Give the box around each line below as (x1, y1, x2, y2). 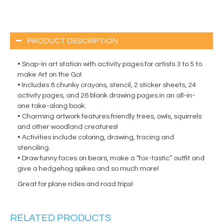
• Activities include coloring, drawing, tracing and (17, 134, 174, 141)
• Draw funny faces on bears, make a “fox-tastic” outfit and (17, 155, 205, 162)
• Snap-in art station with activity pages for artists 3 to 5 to (17, 61, 202, 68)
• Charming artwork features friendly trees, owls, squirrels (17, 113, 202, 120)
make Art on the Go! (17, 71, 82, 79)
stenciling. (17, 144, 50, 152)
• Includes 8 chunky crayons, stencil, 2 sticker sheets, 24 (17, 82, 196, 89)
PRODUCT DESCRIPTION (27, 37, 118, 45)
